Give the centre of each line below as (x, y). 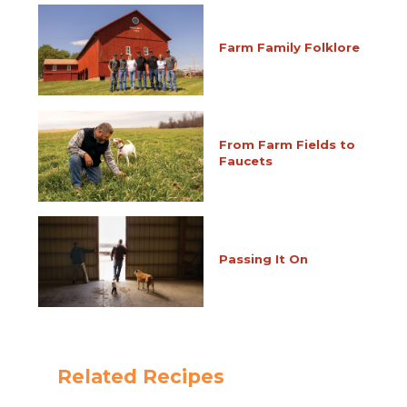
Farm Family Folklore (289, 47)
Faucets (245, 161)
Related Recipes (140, 377)
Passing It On (263, 259)
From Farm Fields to (287, 145)
